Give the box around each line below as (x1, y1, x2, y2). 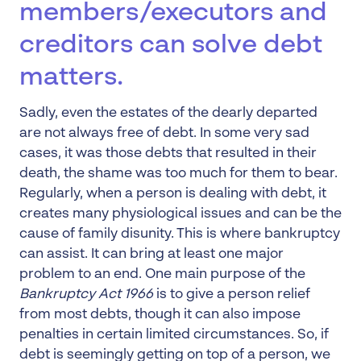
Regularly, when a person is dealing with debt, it (19, 187, 326, 201)
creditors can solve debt (19, 32, 322, 58)
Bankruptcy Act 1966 (19, 288, 153, 301)
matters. (19, 64, 123, 90)
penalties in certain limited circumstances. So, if (19, 328, 329, 342)
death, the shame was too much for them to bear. (19, 167, 338, 180)
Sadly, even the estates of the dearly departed (19, 106, 317, 120)
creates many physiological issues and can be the (19, 207, 342, 221)
